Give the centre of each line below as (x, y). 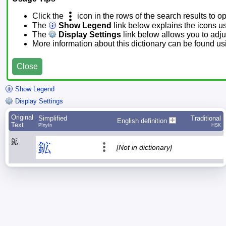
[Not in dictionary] (144, 148)
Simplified (53, 119)
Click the (49, 16)
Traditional (206, 119)
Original (22, 118)
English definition (143, 121)
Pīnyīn (45, 125)
